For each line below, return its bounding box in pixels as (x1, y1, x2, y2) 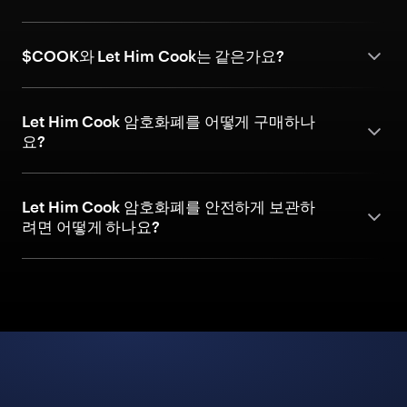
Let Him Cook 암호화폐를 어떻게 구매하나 (22, 112, 316, 130)
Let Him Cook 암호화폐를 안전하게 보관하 (22, 197, 316, 215)
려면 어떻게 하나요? (22, 217, 161, 235)
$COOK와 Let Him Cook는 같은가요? (22, 46, 285, 65)
